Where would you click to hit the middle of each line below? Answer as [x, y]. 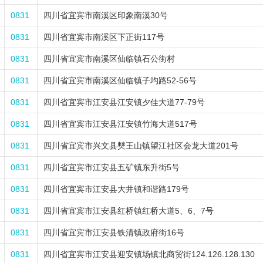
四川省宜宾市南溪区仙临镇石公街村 [109, 59]
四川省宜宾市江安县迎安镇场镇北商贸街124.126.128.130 [149, 254]
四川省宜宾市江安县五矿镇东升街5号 [112, 167]
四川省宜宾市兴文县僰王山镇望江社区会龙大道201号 [141, 146]
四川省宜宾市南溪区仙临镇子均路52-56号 [120, 80]
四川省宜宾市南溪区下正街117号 [104, 37]
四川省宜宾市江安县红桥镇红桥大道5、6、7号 [129, 211]
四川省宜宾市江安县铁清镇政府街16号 [114, 232]
